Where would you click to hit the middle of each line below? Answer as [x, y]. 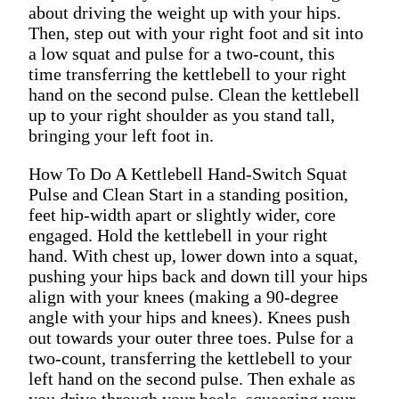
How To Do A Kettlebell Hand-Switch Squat [188, 173]
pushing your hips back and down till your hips [198, 276]
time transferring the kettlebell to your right [187, 73]
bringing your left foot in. [121, 135]
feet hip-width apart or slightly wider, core [182, 214]
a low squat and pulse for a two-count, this [182, 53]
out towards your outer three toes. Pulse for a [191, 337]
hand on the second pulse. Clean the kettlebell [194, 94]
